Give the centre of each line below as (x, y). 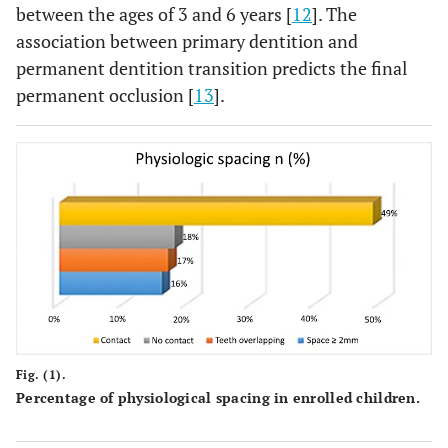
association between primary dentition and (187, 41)
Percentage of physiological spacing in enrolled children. (218, 398)
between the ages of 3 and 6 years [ (154, 14)
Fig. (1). (41, 375)
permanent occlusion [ (105, 95)
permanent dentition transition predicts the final (211, 68)
